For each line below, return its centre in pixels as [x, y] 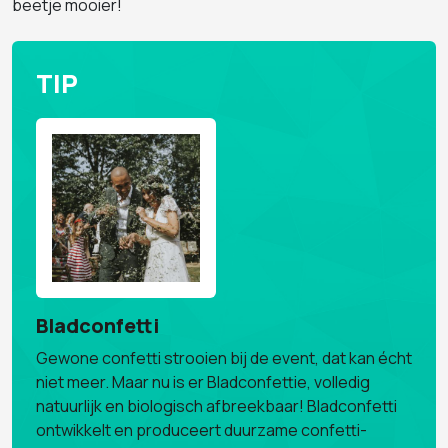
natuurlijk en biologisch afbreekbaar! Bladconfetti [216, 406]
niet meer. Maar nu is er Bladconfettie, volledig [203, 382]
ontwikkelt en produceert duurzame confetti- [201, 430]
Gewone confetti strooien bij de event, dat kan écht [224, 358]
